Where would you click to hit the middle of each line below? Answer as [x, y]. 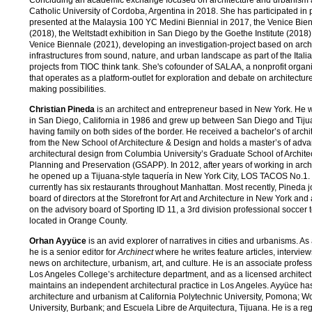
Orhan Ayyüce [58, 241]
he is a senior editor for [73, 252]
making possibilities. [68, 89]
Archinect [135, 252]
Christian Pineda [62, 109]
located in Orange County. [78, 220]
